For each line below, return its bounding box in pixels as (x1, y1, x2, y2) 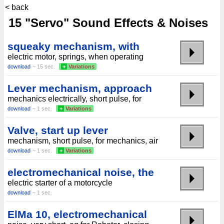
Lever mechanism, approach (7, 82, 152, 94)
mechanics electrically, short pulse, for (7, 94, 141, 103)
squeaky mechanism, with (7, 40, 139, 52)
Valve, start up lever (7, 124, 108, 136)
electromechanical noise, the (7, 166, 154, 178)
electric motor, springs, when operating (7, 52, 143, 61)
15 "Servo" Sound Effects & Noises (5, 16, 208, 29)
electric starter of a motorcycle (7, 178, 112, 187)
